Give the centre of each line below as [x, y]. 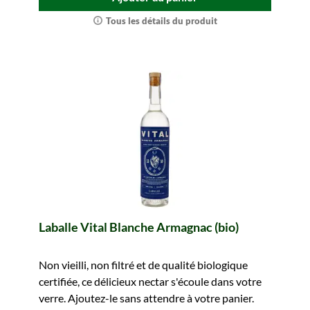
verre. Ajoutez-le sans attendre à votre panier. [146, 298]
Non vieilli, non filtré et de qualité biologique [143, 265]
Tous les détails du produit [161, 21]
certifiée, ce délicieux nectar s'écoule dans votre [150, 281]
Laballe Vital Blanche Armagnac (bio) [139, 227]
